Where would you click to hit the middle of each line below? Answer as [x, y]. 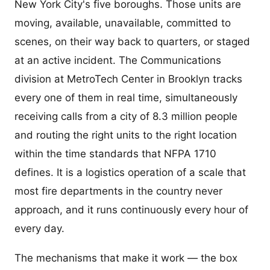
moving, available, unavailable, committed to [123, 23]
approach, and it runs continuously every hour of [131, 210]
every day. [39, 229]
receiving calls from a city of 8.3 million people [126, 117]
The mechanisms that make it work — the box [126, 258]
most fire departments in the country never [118, 191]
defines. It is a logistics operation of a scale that [130, 173]
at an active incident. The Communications [118, 61]
